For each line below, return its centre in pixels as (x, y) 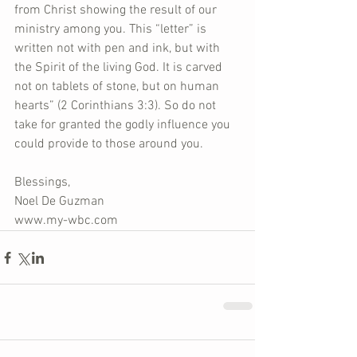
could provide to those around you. (109, 144)
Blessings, (42, 182)
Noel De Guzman (59, 202)
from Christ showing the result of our (117, 10)
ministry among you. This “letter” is (112, 29)
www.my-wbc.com (66, 221)
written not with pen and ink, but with (119, 49)
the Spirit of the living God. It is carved (120, 68)
